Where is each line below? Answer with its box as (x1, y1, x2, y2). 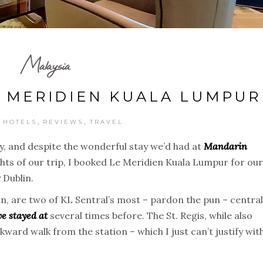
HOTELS (3, 117, 38, 126)
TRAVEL (89, 117, 123, 126)
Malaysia (21, 50, 70, 79)
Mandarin (204, 140, 247, 152)
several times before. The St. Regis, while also (48, 209, 252, 221)
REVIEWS (43, 117, 84, 126)
